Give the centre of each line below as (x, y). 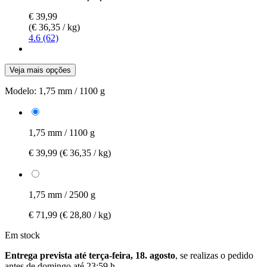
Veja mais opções (40, 70)
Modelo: (21, 91)
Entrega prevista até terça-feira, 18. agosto (90, 255)
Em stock (22, 235)
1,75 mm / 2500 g (62, 194)
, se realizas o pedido (214, 255)
